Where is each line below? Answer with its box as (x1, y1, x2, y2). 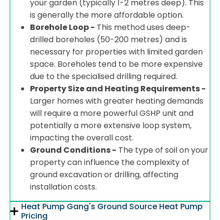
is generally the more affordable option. (30, 9, 186, 21)
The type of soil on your (116, 144, 208, 156)
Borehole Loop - (30, 22, 95, 33)
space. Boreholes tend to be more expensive (30, 58, 203, 70)
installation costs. (30, 181, 99, 192)
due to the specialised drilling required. (30, 71, 179, 82)
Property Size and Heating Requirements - (30, 83, 206, 94)
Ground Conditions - (30, 144, 116, 156)
